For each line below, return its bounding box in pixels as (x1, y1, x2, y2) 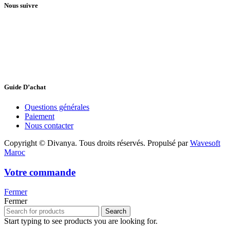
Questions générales (25, 102, 89, 111)
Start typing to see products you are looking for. (4, 217, 158, 226)
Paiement (25, 111, 54, 121)
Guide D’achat (4, 83, 46, 91)
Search (105, 207, 126, 216)
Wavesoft (190, 138, 220, 147)
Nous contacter (25, 121, 73, 130)
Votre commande (4, 166, 75, 178)
